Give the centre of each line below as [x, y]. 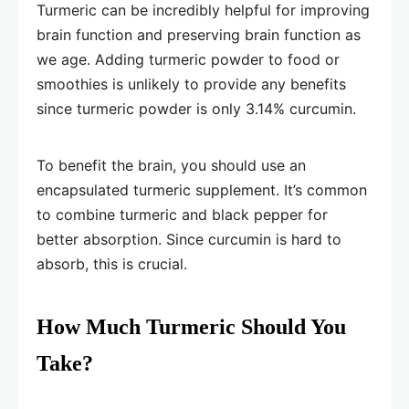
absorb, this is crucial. [112, 264]
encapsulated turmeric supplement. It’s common [202, 190]
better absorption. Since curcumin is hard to [189, 239]
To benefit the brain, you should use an [171, 165]
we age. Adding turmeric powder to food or [188, 59]
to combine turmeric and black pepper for [182, 215]
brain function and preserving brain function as [199, 35]
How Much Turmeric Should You [191, 327]
